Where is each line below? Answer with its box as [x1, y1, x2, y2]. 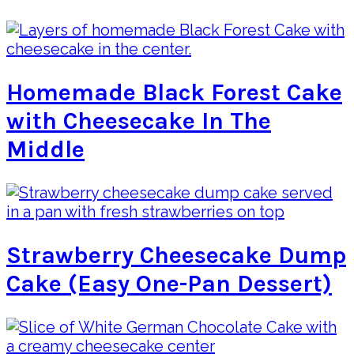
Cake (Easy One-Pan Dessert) [6, 269, 332, 299]
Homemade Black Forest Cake [6, 78, 342, 107]
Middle [6, 135, 85, 164]
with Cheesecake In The [6, 107, 271, 136]
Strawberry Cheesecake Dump [6, 241, 346, 270]
